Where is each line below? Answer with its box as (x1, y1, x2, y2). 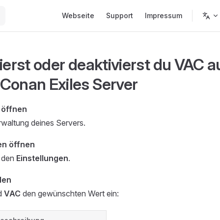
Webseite (62, 11, 94, 20)
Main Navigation (56, 1, 113, 11)
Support (106, 11, 133, 20)
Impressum (145, 11, 182, 20)
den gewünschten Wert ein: (21, 189, 119, 198)
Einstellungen (16, 153, 68, 163)
